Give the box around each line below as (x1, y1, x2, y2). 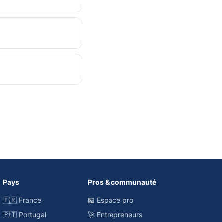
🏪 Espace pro (88, 196, 134, 204)
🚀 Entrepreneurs (88, 210, 143, 219)
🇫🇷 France (3, 196, 42, 204)
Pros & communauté (88, 178, 157, 186)
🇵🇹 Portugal (3, 210, 47, 219)
